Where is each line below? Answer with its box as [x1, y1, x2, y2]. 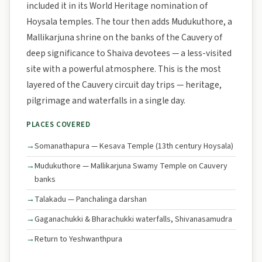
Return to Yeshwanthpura [35, 233, 122, 245]
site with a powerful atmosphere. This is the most [26, 63, 221, 75]
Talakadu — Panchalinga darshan [35, 194, 147, 205]
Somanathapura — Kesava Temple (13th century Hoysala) [35, 140, 233, 152]
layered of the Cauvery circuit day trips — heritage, [26, 78, 222, 91]
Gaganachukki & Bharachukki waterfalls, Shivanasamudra [35, 213, 232, 225]
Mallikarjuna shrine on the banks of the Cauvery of [26, 31, 222, 44]
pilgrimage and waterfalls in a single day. [26, 94, 185, 107]
